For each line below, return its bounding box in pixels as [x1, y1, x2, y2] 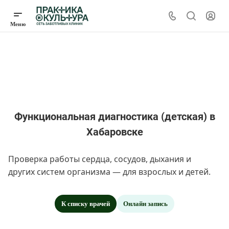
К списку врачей [61, 200, 110, 208]
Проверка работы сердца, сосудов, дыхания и [8, 153, 191, 165]
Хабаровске [86, 126, 143, 138]
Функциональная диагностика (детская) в [14, 110, 215, 123]
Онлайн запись [123, 200, 168, 208]
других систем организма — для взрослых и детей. [8, 166, 211, 177]
